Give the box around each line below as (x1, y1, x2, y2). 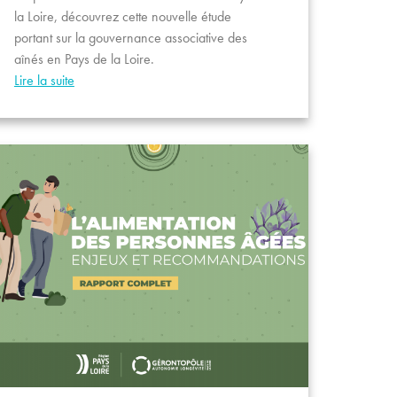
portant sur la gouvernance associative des (13, 27, 247, 47)
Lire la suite (13, 70, 74, 90)
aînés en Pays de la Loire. (13, 49, 154, 68)
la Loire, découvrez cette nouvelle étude (13, 6, 231, 26)
